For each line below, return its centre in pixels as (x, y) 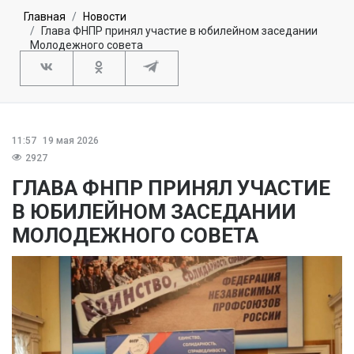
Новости (105, 16)
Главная (45, 16)
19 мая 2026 (70, 140)
